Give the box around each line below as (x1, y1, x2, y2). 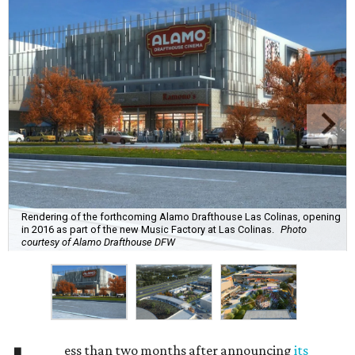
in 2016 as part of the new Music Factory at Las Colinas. (21, 223, 274, 235)
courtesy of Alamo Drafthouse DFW (21, 235, 175, 248)
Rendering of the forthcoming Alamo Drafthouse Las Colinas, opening (21, 210, 341, 223)
